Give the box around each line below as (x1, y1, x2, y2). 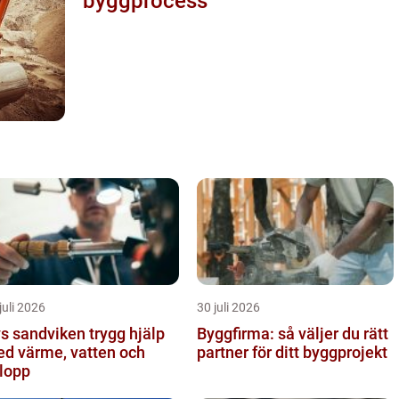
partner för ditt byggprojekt (197, 342, 387, 362)
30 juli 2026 (197, 299, 260, 314)
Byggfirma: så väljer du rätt (197, 323, 388, 343)
